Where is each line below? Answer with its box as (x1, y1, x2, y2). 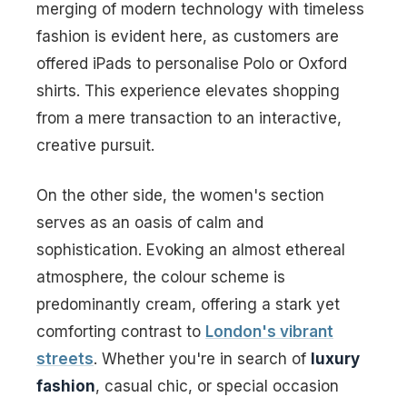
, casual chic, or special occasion (95, 377, 339, 396)
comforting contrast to (36, 323, 205, 342)
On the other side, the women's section (36, 186, 324, 205)
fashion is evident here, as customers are (36, 26, 339, 45)
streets (36, 350, 94, 369)
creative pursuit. (36, 135, 154, 154)
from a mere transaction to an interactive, (36, 108, 342, 127)
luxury (311, 350, 360, 369)
